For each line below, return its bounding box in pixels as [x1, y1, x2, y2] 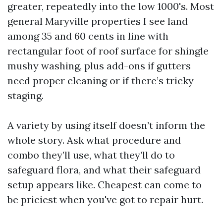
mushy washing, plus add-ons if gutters [7, 59, 191, 72]
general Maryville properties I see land [7, 15, 188, 27]
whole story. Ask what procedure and [7, 134, 181, 146]
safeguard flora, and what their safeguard [7, 164, 201, 176]
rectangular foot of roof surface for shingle [7, 45, 209, 57]
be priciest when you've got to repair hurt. [7, 193, 203, 206]
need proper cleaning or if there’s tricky [7, 74, 194, 87]
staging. [7, 89, 44, 102]
